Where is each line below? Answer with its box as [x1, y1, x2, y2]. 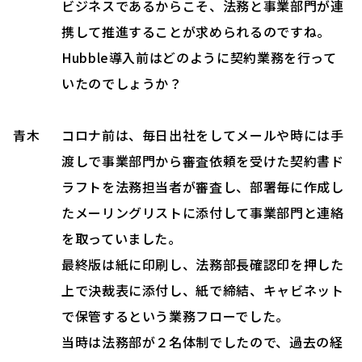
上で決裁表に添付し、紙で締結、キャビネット [61, 280, 344, 300]
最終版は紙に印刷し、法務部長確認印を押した [61, 254, 344, 274]
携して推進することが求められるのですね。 [61, 21, 330, 41]
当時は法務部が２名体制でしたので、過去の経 [61, 331, 343, 351]
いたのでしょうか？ [61, 73, 183, 93]
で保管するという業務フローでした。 [61, 305, 289, 326]
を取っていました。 [61, 228, 182, 248]
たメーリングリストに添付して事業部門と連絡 [61, 202, 344, 222]
